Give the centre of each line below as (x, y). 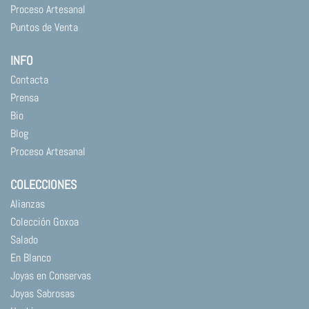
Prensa (24, 97)
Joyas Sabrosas (42, 293)
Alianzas (28, 203)
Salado (24, 239)
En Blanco (31, 257)
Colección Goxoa (44, 221)
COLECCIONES (43, 184)
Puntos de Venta (44, 27)
